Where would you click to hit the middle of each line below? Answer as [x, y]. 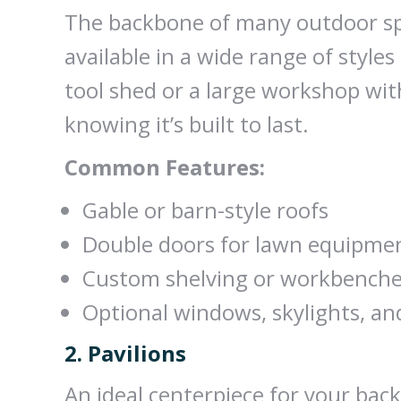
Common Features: [165, 166]
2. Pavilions [125, 353]
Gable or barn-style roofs [205, 209]
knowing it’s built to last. [187, 124]
